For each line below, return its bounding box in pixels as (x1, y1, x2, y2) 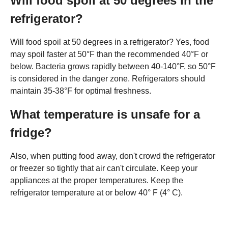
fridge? (10, 126, 52, 139)
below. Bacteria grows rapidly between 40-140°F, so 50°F (10, 62, 216, 71)
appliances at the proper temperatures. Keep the (10, 176, 183, 185)
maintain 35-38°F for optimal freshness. (10, 87, 151, 95)
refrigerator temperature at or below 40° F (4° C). (10, 188, 183, 197)
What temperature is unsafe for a (10, 107, 200, 121)
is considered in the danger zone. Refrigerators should (10, 74, 205, 83)
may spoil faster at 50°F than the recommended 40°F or (10, 50, 208, 59)
